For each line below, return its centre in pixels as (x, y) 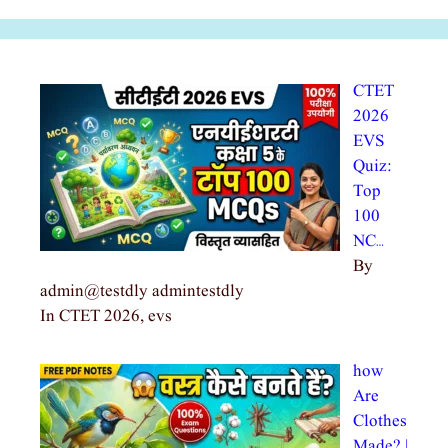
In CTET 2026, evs (106, 316)
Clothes (379, 422)
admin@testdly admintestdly (142, 291)
